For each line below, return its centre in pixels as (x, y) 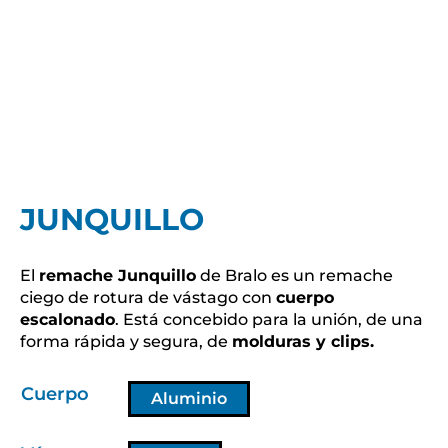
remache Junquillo (117, 275)
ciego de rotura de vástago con (148, 297)
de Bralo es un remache (294, 275)
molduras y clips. (303, 341)
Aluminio (189, 398)
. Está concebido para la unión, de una (269, 319)
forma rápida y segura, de (126, 341)
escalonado (67, 319)
